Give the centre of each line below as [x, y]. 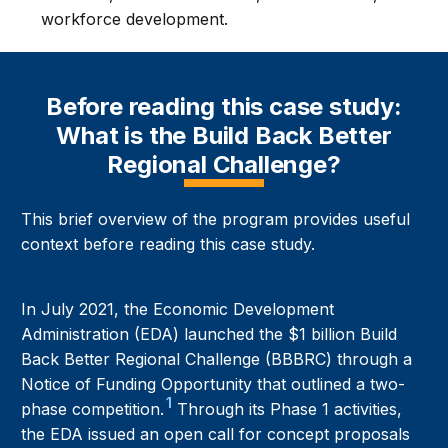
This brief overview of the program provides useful [216, 219]
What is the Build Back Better [224, 136]
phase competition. [93, 409]
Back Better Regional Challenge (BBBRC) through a [217, 359]
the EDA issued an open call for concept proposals [216, 434]
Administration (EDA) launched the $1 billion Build [209, 334]
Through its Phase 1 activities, [287, 409]
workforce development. [135, 19]
